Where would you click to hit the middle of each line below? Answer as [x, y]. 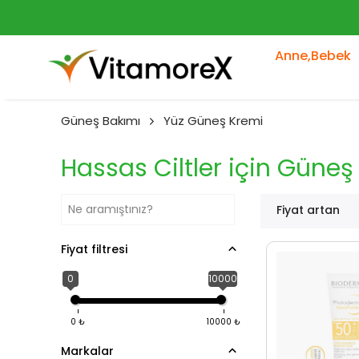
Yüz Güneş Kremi [213, 121]
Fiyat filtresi [94, 249]
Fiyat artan [309, 210]
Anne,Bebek [313, 56]
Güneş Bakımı [101, 121]
